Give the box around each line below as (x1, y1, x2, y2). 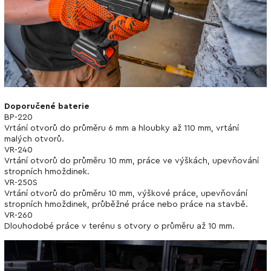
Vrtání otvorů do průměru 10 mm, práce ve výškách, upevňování (4, 157, 259, 166)
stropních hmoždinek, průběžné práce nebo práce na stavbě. (4, 200, 248, 209)
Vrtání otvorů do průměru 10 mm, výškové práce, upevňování (4, 189, 247, 198)
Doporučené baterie (4, 102, 90, 111)
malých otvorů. (4, 135, 64, 144)
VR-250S (4, 178, 38, 188)
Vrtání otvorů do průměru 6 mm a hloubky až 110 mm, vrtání (4, 124, 239, 133)
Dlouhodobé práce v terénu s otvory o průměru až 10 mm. (4, 222, 235, 231)
